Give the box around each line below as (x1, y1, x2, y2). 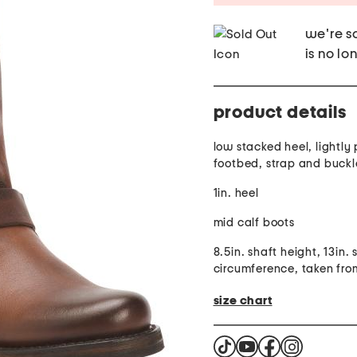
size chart (213, 294, 273, 307)
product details (213, 104, 347, 122)
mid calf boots (213, 217, 295, 229)
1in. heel (213, 187, 259, 200)
